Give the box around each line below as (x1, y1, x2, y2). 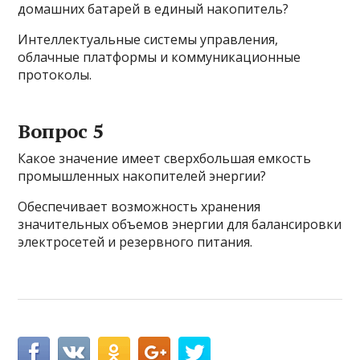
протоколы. (18, 66, 92, 84)
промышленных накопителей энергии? (18, 167, 267, 186)
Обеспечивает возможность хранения (18, 198, 261, 216)
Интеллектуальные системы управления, (18, 31, 279, 49)
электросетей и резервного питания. (18, 233, 253, 252)
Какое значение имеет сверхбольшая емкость (18, 149, 312, 168)
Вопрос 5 (18, 118, 104, 145)
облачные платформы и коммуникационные (18, 48, 301, 67)
